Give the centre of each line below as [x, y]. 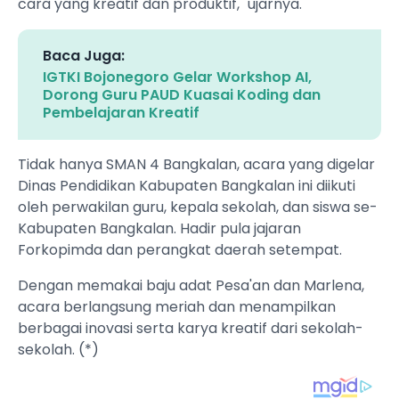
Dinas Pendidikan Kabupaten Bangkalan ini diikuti [187, 186]
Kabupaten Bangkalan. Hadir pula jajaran [159, 229]
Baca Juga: [84, 56]
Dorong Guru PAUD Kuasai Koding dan [182, 95]
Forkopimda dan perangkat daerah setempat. [182, 250]
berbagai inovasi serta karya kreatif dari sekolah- [191, 329]
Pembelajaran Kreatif [121, 113]
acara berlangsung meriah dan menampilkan [177, 307]
